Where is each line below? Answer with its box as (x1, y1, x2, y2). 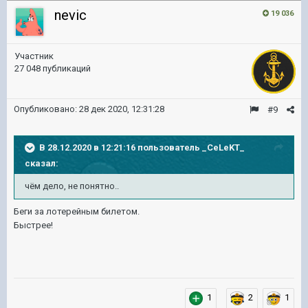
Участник (14, 51, 54, 61)
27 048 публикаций (14, 63, 91, 74)
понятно (80, 181, 115, 191)
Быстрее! (14, 220, 53, 230)
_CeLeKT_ (202, 142, 245, 153)
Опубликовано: (14, 104, 79, 114)
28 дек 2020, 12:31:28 (79, 104, 164, 114)
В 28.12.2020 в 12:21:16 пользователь (39, 142, 202, 153)
